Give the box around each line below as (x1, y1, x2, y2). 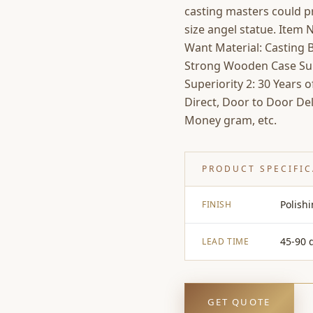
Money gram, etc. (184, 112, 277, 128)
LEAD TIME (202, 235, 249, 247)
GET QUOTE (208, 295, 270, 308)
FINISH (202, 198, 232, 210)
